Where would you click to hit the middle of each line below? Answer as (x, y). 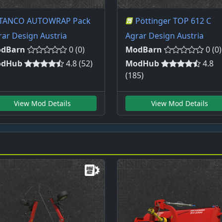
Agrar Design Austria (165, 36)
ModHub (142, 64)
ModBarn (144, 50)
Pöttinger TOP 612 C (173, 21)
